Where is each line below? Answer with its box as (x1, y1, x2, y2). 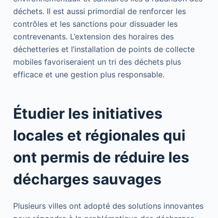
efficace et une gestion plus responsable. (13, 70, 164, 80)
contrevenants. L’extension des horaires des (13, 32, 174, 42)
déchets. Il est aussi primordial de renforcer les (13, 6, 186, 17)
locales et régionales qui (13, 127, 185, 145)
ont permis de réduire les (13, 148, 189, 166)
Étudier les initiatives (13, 105, 163, 123)
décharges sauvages (13, 170, 162, 188)
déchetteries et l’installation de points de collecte (13, 44, 195, 54)
